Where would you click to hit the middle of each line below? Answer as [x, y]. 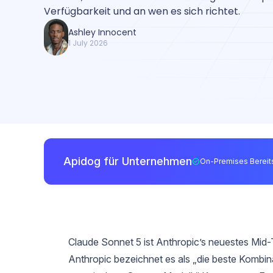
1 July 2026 [88, 43]
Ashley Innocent [102, 32]
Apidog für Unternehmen [128, 161]
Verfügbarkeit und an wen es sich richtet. [142, 11]
